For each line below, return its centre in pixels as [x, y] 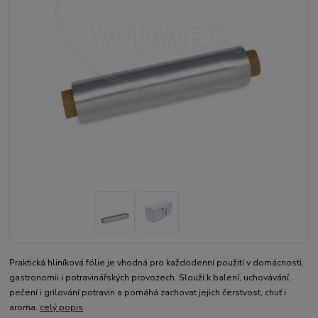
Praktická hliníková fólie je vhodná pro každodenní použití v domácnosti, [157, 263]
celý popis [62, 308]
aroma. [25, 308]
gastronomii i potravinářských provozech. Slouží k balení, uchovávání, [150, 278]
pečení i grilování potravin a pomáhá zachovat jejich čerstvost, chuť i [148, 293]
